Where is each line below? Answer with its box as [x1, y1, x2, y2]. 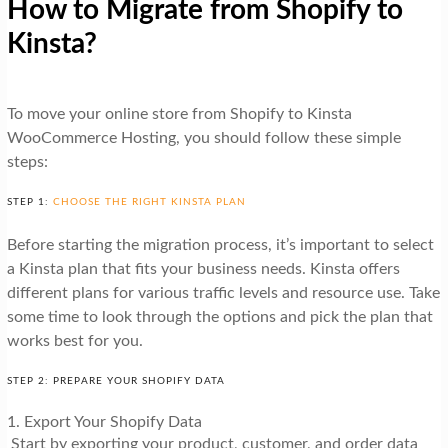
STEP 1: [6, 196, 53, 207]
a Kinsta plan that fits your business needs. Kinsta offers [6, 260, 400, 277]
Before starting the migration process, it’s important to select [6, 236, 434, 253]
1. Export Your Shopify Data [6, 413, 202, 430]
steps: [6, 153, 48, 170]
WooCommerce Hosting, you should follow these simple [6, 129, 401, 146]
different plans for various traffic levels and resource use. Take [6, 284, 440, 301]
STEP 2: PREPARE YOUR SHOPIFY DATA [6, 375, 225, 386]
